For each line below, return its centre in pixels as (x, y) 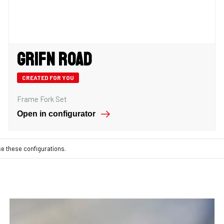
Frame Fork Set (42, 99)
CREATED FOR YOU (48, 77)
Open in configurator (56, 114)
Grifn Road (54, 60)
